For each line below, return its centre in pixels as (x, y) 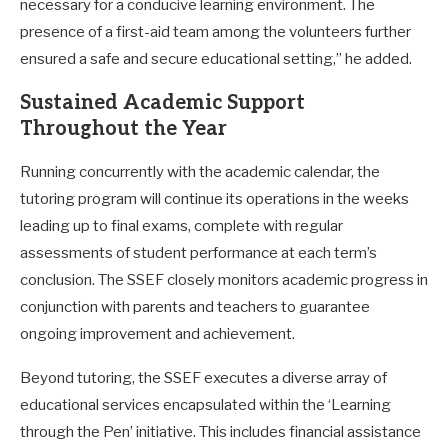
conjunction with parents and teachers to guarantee (195, 306)
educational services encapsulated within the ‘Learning (205, 404)
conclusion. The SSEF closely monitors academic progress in (224, 279)
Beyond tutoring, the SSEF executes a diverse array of (203, 377)
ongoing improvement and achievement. (157, 333)
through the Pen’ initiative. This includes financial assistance (220, 431)
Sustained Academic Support (162, 102)
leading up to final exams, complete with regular (181, 225)
